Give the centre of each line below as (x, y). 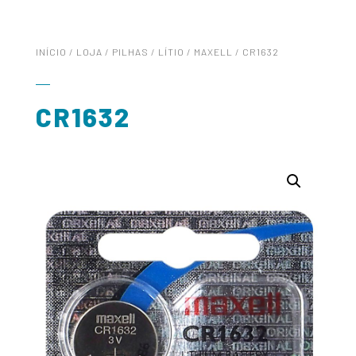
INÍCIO (51, 51)
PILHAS (130, 51)
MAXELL (213, 51)
